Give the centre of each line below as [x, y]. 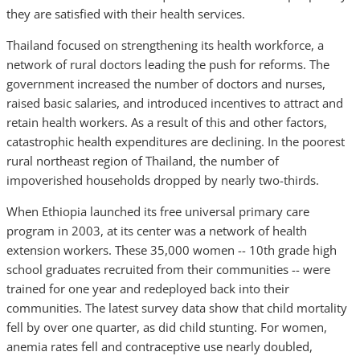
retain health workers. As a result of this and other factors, [167, 122]
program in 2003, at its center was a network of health [157, 231]
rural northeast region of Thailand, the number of [143, 161]
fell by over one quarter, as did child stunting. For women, [167, 327]
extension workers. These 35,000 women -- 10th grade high [172, 250]
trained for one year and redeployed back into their [148, 288]
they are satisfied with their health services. [126, 14]
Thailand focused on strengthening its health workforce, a [165, 45]
